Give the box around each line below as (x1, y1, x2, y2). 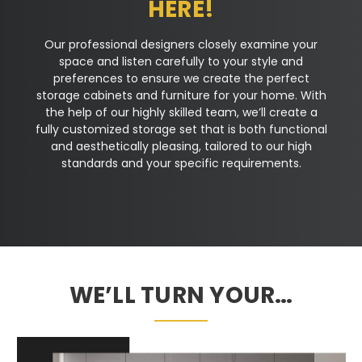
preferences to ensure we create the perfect (53, 70, 309, 86)
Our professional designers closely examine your (44, 36, 318, 53)
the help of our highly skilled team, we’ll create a (44, 104, 318, 120)
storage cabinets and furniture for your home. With (36, 87, 326, 103)
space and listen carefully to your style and (59, 53, 303, 69)
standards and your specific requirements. (61, 155, 301, 171)
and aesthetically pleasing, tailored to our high (50, 138, 312, 154)
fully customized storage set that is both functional (35, 121, 327, 137)
